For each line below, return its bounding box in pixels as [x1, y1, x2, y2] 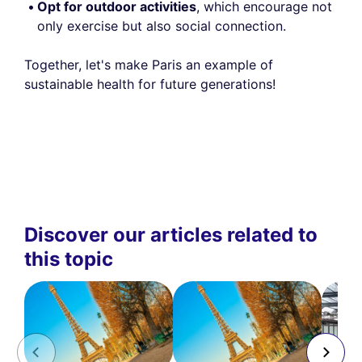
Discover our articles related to [24, 223, 318, 247]
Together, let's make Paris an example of [24, 57, 273, 74]
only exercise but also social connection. [37, 18, 286, 35]
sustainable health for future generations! [24, 76, 276, 93]
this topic [24, 247, 113, 271]
